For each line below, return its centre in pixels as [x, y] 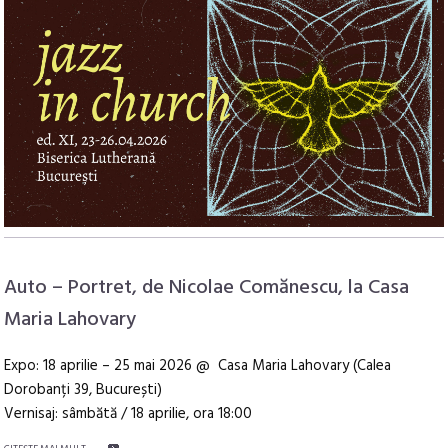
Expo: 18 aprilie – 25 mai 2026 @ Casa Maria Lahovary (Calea [198, 366]
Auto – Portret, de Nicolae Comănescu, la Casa [207, 288]
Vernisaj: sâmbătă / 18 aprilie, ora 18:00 [128, 414]
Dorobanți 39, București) [83, 390]
